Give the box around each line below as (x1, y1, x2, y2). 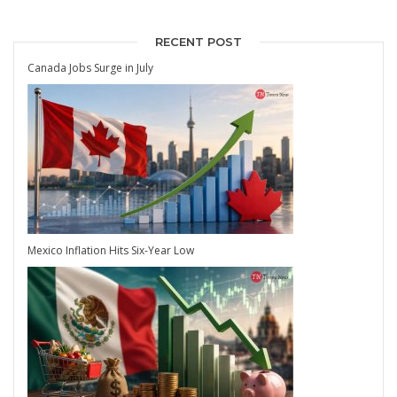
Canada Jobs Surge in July (27, 59, 153, 75)
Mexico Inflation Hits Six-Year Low (27, 242, 194, 258)
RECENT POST (155, 34, 242, 49)
